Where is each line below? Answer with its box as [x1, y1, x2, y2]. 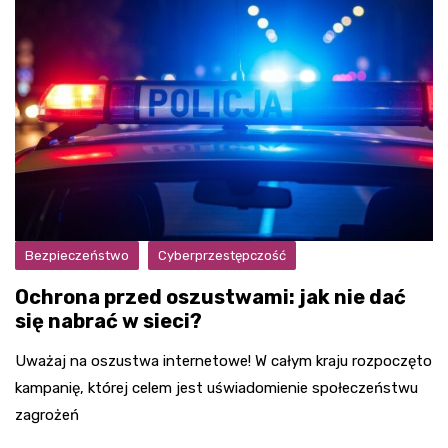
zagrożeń [15, 406, 79, 425]
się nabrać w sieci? [15, 309, 202, 334]
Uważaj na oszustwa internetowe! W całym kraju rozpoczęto [15, 352, 432, 371]
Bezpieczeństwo [25, 248, 129, 264]
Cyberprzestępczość [158, 248, 286, 264]
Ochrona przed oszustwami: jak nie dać [15, 285, 406, 310]
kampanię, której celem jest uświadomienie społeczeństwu [15, 379, 418, 398]
